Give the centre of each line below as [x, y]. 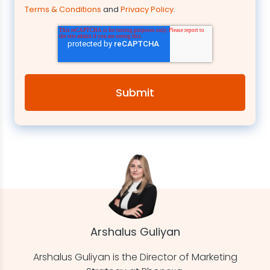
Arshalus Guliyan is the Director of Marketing [135, 257]
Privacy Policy [147, 9]
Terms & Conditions [63, 9]
